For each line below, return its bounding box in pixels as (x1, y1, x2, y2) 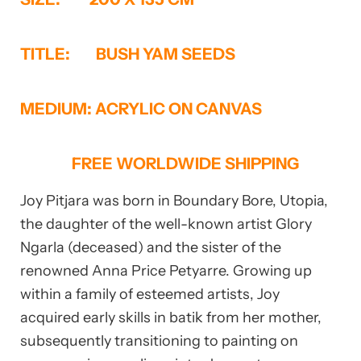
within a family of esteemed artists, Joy (20, 285, 280, 304)
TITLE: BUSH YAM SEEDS (20, 44, 235, 64)
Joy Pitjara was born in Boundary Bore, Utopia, (20, 192, 328, 210)
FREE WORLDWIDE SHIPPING (20, 154, 299, 174)
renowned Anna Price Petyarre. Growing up (20, 262, 312, 280)
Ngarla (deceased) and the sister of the (20, 239, 281, 257)
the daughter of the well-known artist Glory (20, 215, 312, 234)
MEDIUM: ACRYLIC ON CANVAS (20, 99, 262, 119)
